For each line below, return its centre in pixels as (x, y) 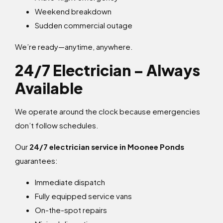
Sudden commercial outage (84, 25)
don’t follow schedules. (57, 125)
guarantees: (36, 161)
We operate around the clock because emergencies (108, 111)
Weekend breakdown (73, 11)
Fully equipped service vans (83, 196)
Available (49, 88)
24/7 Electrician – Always (108, 70)
